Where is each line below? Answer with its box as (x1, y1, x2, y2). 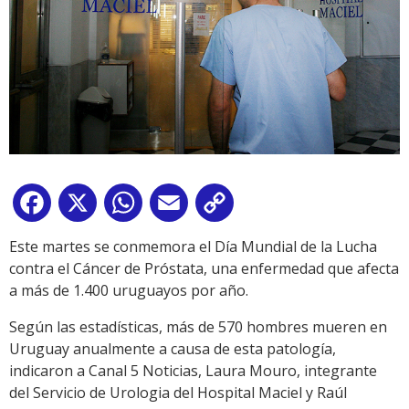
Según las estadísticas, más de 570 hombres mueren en (9, 317, 387, 338)
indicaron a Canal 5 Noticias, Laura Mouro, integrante (9, 361, 377, 382)
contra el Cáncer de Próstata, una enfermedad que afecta (9, 258, 399, 279)
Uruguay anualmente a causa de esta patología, (9, 339, 336, 360)
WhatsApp (146, 196, 217, 217)
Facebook (55, 196, 121, 217)
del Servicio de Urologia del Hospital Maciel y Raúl (9, 383, 347, 404)
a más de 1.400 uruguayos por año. (9, 280, 248, 301)
